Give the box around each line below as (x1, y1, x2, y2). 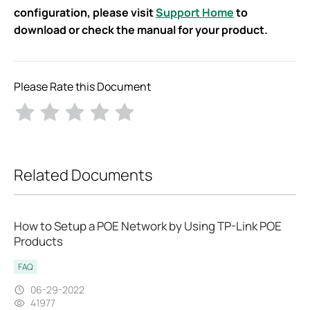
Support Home (156, 4, 234, 20)
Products (14, 233, 63, 250)
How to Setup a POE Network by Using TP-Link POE (14, 218, 282, 235)
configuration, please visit (14, 4, 156, 20)
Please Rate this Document (14, 78, 151, 94)
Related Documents (14, 164, 152, 185)
